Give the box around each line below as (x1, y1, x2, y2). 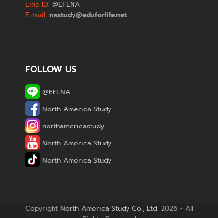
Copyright (25, 203, 60, 214)
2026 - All (158, 203, 193, 214)
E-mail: (25, 9, 47, 20)
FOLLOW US (25, 62, 77, 76)
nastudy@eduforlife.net (49, 9, 127, 20)
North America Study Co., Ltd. (60, 203, 159, 214)
